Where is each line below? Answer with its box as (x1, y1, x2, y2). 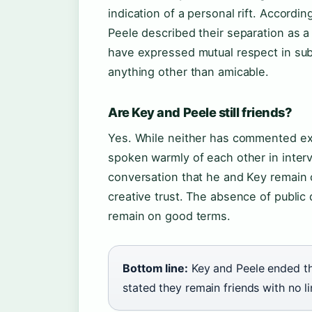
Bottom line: (123, 261, 188, 275)
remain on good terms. (108, 209, 231, 223)
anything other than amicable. (108, 65, 270, 79)
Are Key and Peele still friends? (108, 104, 292, 120)
